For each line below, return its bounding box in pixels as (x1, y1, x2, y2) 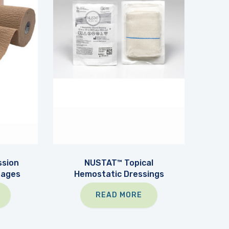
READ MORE (96, 190, 143, 199)
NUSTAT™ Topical (84, 157, 154, 168)
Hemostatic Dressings (74, 169, 164, 179)
